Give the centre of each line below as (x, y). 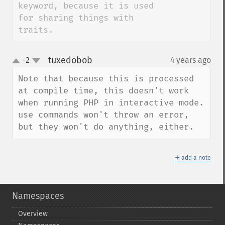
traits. (36, 30)
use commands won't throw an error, (103, 115)
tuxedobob (70, 60)
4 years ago (191, 60)
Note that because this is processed (106, 79)
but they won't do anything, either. (106, 127)
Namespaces (38, 196)
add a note (196, 158)
